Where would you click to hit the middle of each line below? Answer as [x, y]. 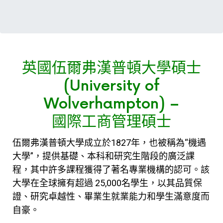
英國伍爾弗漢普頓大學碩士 [111, 68]
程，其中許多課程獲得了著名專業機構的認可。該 [111, 169]
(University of [111, 86]
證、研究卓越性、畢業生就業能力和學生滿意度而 [111, 196]
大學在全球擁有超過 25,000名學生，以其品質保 [107, 183]
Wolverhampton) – [111, 104]
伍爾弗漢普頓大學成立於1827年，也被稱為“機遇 [109, 143]
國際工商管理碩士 [111, 122]
